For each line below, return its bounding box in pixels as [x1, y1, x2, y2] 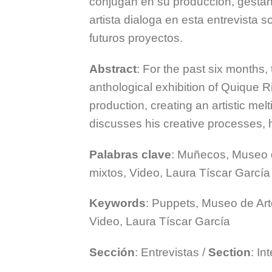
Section [208, 246, 251, 259]
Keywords [89, 197, 146, 210]
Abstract [89, 62, 137, 75]
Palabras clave [89, 148, 171, 161]
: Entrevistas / [135, 246, 208, 259]
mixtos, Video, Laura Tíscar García [89, 166, 270, 179]
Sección [89, 246, 135, 259]
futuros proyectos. [89, 32, 183, 45]
